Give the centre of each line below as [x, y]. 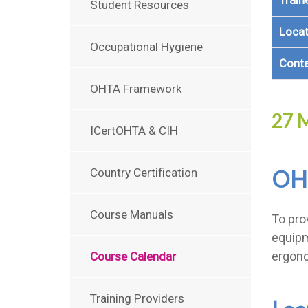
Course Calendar [133, 256]
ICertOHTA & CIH [134, 131]
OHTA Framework [136, 89]
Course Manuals [132, 214]
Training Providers [137, 298]
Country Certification [144, 173]
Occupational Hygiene [146, 47]
